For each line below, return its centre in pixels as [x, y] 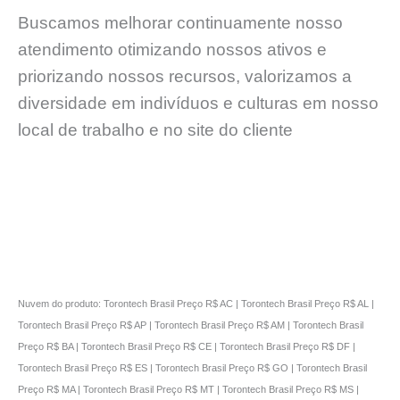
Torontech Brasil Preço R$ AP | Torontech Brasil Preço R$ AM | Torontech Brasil [191, 325]
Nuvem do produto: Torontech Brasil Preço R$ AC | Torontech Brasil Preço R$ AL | [196, 303]
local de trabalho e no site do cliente [155, 130]
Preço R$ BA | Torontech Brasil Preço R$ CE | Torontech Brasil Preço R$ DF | [187, 346]
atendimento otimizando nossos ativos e [172, 50]
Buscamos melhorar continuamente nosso [180, 23]
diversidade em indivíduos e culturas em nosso [198, 104]
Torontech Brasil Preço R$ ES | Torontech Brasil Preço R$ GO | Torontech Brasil [192, 367]
